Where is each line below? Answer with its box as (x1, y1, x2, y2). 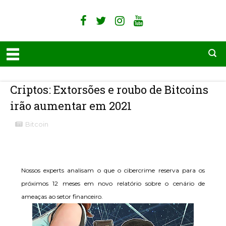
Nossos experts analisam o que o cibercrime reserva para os (21, 166, 205, 174)
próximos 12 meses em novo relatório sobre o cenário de (21, 180, 205, 187)
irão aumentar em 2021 (10, 98, 132, 113)
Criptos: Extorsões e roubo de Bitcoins (10, 82, 208, 97)
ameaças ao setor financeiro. (21, 193, 103, 200)
